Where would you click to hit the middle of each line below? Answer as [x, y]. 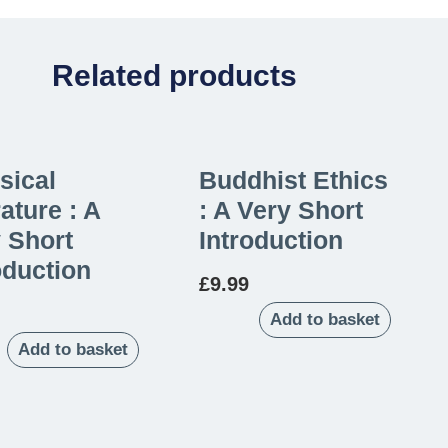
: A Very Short [281, 209]
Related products [174, 75]
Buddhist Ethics [293, 179]
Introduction [271, 239]
